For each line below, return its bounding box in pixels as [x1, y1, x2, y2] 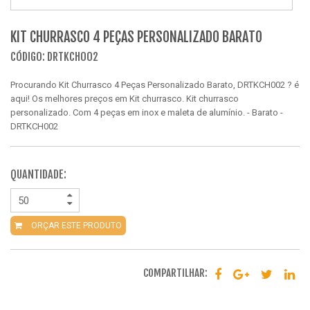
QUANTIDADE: [10, 167, 66, 181]
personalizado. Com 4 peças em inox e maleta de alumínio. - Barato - [10, 107, 283, 118]
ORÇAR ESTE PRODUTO [29, 221, 122, 230]
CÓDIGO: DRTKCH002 [10, 50, 98, 64]
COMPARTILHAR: [143, 266, 208, 280]
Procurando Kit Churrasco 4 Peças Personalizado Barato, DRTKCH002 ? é [10, 80, 299, 90]
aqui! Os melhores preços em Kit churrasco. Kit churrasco [10, 93, 239, 104]
